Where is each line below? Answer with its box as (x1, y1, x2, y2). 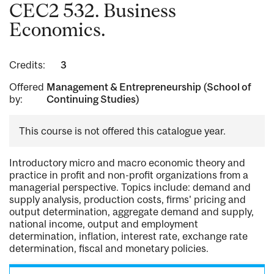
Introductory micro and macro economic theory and (9, 157, 245, 169)
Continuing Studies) (46, 93, 139, 106)
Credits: (9, 59, 45, 72)
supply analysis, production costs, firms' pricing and (9, 193, 246, 206)
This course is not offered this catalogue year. (19, 125, 226, 138)
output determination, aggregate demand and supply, (9, 206, 254, 218)
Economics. (9, 19, 106, 40)
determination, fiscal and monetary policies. (9, 242, 209, 255)
